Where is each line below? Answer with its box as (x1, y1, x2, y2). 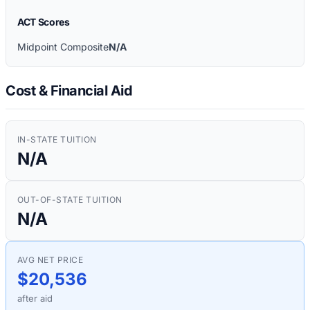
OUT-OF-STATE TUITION (17, 194, 122, 205)
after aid (17, 292, 53, 304)
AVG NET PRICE (17, 254, 84, 265)
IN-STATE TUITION (17, 134, 97, 145)
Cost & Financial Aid (6, 82, 132, 99)
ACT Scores (17, 16, 70, 28)
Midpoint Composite (17, 41, 109, 53)
